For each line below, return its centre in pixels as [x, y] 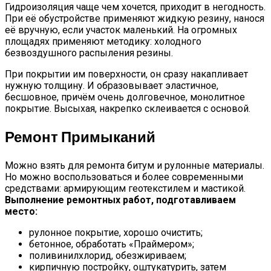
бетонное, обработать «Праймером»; [112, 244]
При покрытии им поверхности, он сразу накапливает [126, 74]
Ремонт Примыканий [80, 137]
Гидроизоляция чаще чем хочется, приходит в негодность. [135, 7]
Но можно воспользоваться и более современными [124, 177]
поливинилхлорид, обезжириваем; [108, 255]
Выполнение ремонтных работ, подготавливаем [120, 200]
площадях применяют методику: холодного [103, 42]
